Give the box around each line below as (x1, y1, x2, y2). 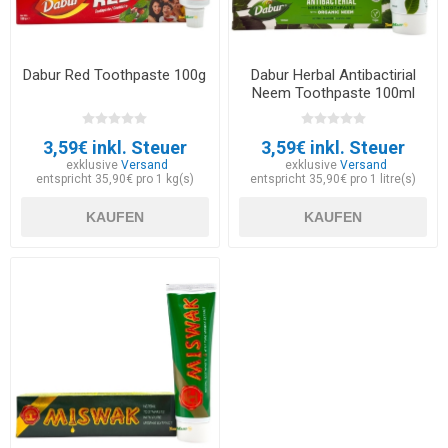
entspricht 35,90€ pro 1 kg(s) (35, 172, 194, 187)
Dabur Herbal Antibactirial (250, 66, 416, 85)
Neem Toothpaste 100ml (251, 84, 415, 103)
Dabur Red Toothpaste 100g (23, 66, 207, 85)
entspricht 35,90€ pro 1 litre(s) (250, 172, 417, 187)
